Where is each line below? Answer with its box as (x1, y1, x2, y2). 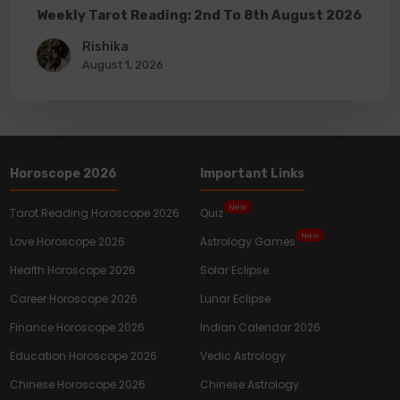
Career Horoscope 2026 (10, 291, 138, 307)
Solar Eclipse (200, 262, 269, 279)
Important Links (200, 166, 304, 182)
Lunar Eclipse (200, 291, 271, 307)
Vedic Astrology (200, 348, 286, 364)
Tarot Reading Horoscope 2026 (10, 205, 180, 221)
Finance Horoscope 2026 (10, 320, 146, 336)
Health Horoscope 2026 (10, 262, 137, 279)
